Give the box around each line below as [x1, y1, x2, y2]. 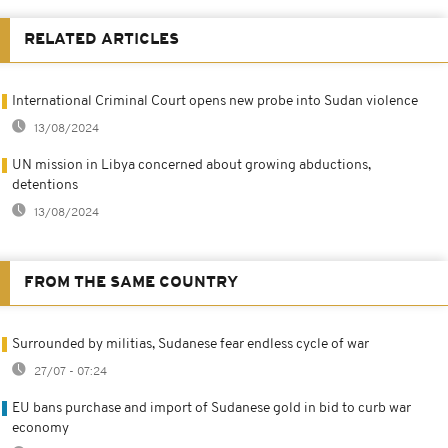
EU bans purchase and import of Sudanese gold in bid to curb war [12, 400, 411, 416]
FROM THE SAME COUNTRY [24, 274, 238, 291]
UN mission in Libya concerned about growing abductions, [12, 157, 371, 173]
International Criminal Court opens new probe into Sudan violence [12, 93, 418, 109]
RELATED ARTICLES [24, 31, 179, 48]
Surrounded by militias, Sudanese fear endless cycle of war [12, 336, 369, 352]
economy [12, 420, 69, 436]
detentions [12, 177, 78, 193]
